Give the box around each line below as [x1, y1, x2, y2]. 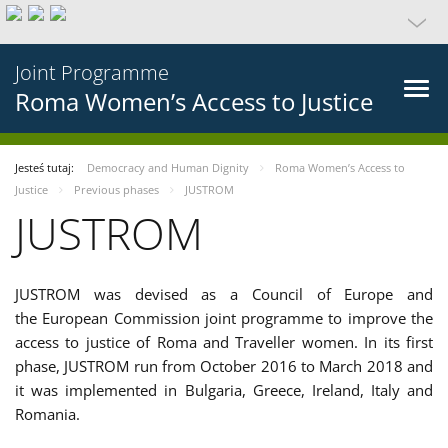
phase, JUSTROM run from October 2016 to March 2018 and [15, 356, 433, 376]
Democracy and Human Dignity [87, 160, 249, 175]
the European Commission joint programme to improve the [15, 308, 433, 328]
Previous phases [74, 182, 159, 197]
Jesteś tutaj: [15, 160, 77, 175]
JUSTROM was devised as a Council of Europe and [15, 284, 433, 304]
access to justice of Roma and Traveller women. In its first [15, 332, 433, 352]
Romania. [15, 404, 80, 424]
